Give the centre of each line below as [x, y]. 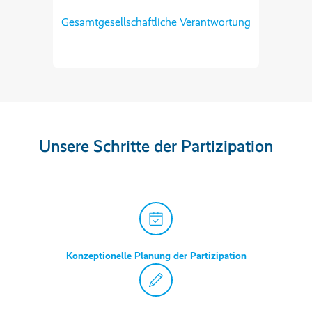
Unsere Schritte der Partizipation [156, 146]
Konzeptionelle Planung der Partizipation [156, 256]
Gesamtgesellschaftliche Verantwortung [156, 22]
